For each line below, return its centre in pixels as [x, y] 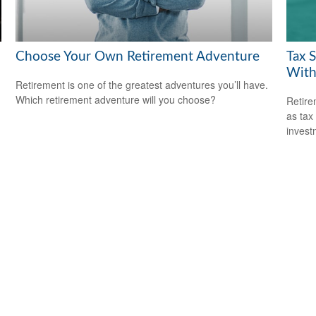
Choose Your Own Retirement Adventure [138, 56]
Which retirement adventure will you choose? [116, 100]
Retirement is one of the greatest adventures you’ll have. [142, 85]
